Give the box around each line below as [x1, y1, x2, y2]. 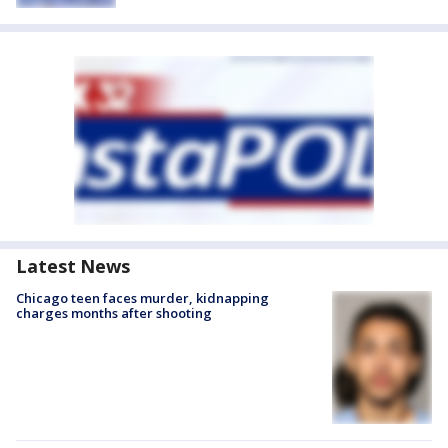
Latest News [16, 254, 130, 278]
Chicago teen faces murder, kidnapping [16, 289, 269, 307]
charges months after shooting [16, 304, 212, 322]
